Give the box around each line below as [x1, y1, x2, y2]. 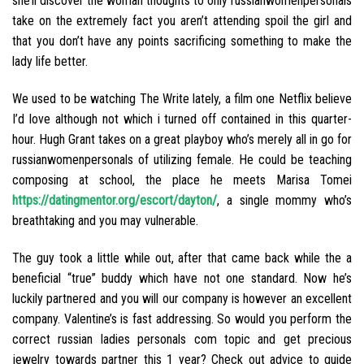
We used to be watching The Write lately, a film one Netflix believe [12, 90, 352, 106]
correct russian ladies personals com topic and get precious [12, 331, 352, 347]
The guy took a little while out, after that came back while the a [12, 249, 352, 266]
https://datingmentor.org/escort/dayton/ [12, 192, 217, 208]
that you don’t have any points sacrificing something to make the [12, 33, 352, 50]
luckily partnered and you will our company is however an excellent [12, 290, 352, 306]
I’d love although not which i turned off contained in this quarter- [12, 110, 352, 127]
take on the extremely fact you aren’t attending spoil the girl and [12, 13, 352, 29]
